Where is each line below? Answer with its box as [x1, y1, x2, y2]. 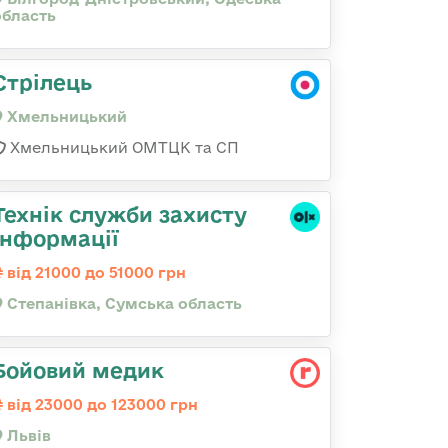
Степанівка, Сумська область [3, 295, 242, 312]
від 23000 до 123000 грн [3, 396, 198, 413]
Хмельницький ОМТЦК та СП [6, 139, 239, 156]
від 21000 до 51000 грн [3, 264, 186, 281]
